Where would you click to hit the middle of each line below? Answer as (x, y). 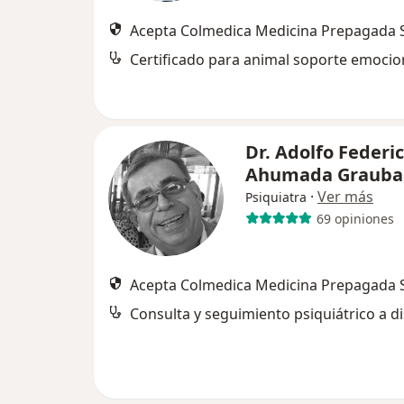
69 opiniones (355, 218)
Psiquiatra (276, 197)
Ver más (345, 197)
